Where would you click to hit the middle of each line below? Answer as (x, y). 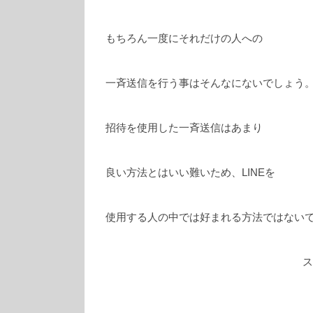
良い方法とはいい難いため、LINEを (190, 173)
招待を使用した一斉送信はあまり (184, 128)
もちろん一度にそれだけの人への (184, 38)
